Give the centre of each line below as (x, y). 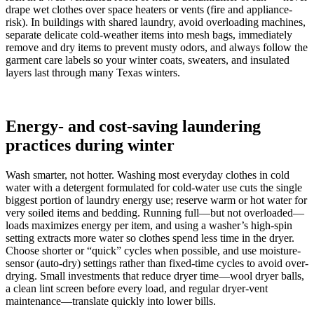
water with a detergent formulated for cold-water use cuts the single (154, 188)
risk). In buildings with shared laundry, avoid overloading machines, (156, 22)
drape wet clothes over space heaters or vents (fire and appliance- (149, 10)
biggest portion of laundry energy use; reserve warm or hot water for (156, 200)
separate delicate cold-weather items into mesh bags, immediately (149, 35)
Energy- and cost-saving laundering (133, 127)
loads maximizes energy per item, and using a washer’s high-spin (149, 226)
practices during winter (90, 145)
